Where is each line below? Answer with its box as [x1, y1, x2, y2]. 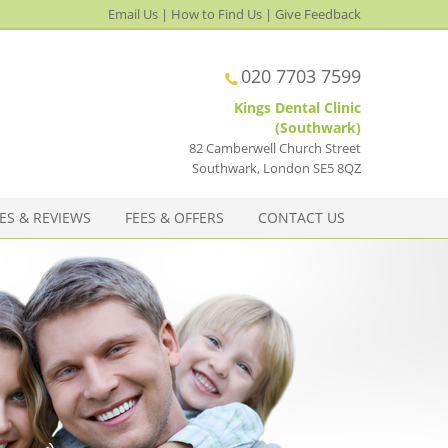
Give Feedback [275, 5, 361, 23]
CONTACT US [257, 208, 345, 227]
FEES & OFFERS [125, 208, 224, 227]
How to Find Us [171, 5, 262, 23]
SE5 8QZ [313, 158, 361, 177]
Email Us [108, 5, 158, 23]
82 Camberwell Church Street [189, 138, 361, 157]
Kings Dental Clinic [234, 97, 361, 117]
